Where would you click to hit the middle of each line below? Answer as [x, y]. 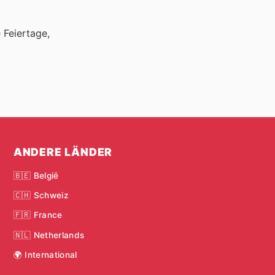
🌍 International [45, 254]
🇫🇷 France [38, 215]
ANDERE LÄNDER [63, 152]
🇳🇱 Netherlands [49, 235]
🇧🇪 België [36, 175]
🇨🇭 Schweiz [41, 196]
